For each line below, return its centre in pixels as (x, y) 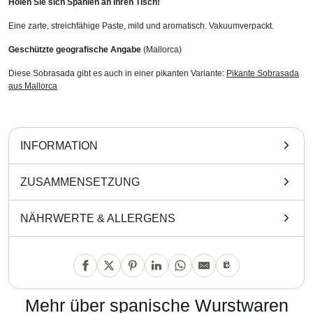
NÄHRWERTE (57, 218)
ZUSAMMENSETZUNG (80, 182)
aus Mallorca (33, 86)
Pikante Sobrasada (263, 73)
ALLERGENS (141, 218)
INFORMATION (59, 145)
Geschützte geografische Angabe (75, 49)
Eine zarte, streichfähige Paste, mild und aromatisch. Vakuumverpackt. (141, 26)
